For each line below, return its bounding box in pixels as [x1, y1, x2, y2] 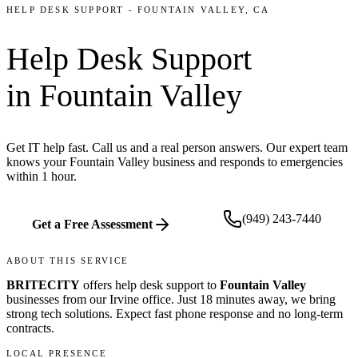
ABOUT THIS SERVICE [6, 255, 129, 265]
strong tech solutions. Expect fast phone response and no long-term [6, 306, 343, 320]
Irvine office [109, 292, 171, 306]
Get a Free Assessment [32, 217, 153, 231]
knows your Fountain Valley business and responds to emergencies [6, 154, 343, 169]
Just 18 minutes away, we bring [174, 292, 336, 306]
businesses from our [6, 292, 106, 306]
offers [80, 277, 112, 292]
